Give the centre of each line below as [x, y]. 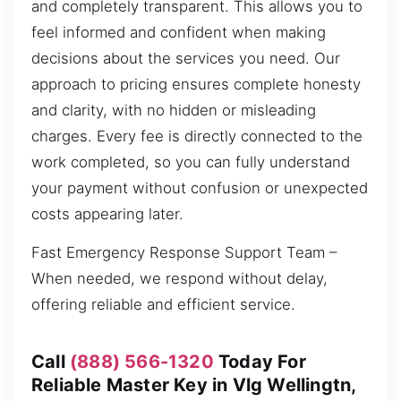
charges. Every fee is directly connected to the [197, 136]
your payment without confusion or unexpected [200, 188]
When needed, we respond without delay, [179, 279]
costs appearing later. [107, 213]
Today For [260, 361]
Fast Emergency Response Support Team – [184, 253]
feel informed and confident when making [179, 32]
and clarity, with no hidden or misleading [174, 110]
